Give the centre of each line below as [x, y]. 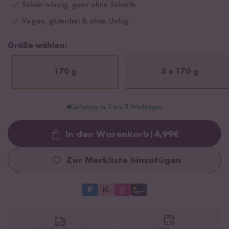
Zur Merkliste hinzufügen [124, 161]
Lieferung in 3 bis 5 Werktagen [117, 107]
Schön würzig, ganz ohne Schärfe [79, 5]
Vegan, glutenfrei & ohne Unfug [75, 21]
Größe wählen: [37, 46]
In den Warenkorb [107, 134]
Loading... [137, 140]
